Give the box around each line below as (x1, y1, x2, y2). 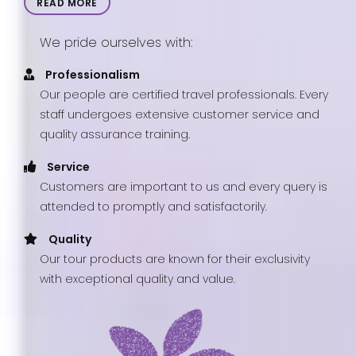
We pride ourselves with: (40, 33, 192, 52)
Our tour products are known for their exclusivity (40, 251, 310, 268)
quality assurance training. (40, 126, 190, 143)
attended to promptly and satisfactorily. (40, 199, 267, 215)
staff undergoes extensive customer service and (40, 106, 319, 123)
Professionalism (45, 67, 140, 83)
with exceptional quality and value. (40, 271, 235, 288)
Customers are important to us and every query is (40, 179, 327, 195)
